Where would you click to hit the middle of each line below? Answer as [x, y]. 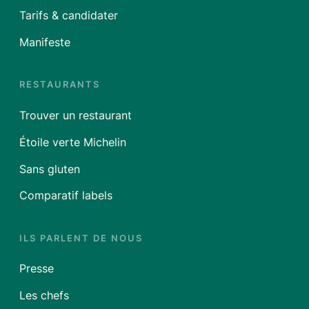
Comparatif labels [66, 196]
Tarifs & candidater [69, 16]
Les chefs [44, 296]
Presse [37, 269]
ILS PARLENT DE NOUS [81, 238]
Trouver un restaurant [76, 115]
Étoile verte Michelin [73, 142]
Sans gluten [50, 169]
